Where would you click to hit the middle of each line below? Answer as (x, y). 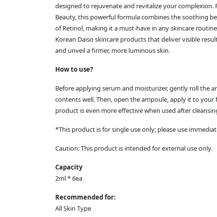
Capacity (69, 167)
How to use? (74, 70)
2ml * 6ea (69, 178)
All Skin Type (73, 209)
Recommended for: (85, 197)
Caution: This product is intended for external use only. (134, 148)
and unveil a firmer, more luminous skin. (113, 51)
